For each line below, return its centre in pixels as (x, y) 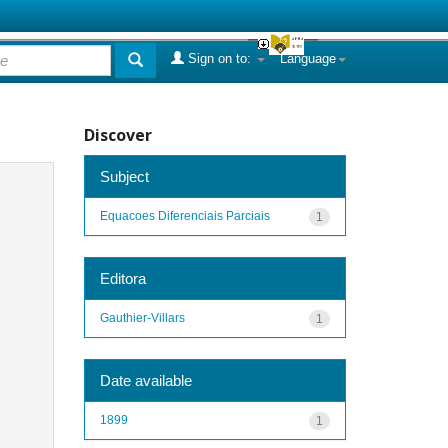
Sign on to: (219, 58)
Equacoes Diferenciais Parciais (184, 215)
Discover (117, 135)
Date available (145, 380)
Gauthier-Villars (142, 317)
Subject (124, 176)
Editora (122, 278)
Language (308, 58)
